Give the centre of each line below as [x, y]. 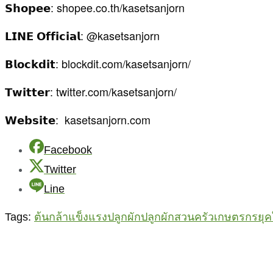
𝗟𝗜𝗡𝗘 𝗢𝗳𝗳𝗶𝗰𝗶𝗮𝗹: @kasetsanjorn [82, 36]
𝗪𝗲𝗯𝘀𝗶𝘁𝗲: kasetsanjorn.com [78, 120]
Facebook [68, 150]
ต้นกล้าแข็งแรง [71, 217]
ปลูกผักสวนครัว [177, 217]
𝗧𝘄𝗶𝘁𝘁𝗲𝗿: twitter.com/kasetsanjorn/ [92, 92]
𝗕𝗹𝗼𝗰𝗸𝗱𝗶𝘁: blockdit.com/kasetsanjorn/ [98, 64]
